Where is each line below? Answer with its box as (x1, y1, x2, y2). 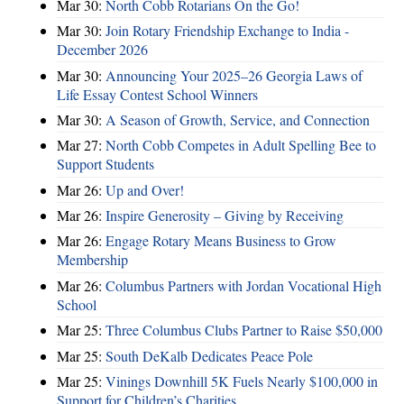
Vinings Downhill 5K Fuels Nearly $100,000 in (106, 371, 378, 390)
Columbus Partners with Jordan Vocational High (106, 275, 381, 295)
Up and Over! (106, 179, 184, 199)
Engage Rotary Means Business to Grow (106, 231, 336, 251)
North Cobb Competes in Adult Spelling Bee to (106, 135, 376, 155)
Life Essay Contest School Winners (57, 84, 258, 104)
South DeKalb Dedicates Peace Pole (106, 345, 313, 365)
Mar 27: (57, 135, 106, 155)
